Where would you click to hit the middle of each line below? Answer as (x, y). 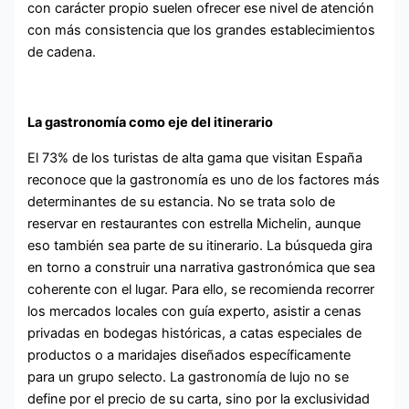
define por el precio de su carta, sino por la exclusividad (199, 399)
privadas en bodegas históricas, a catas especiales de (195, 333)
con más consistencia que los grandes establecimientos (202, 30)
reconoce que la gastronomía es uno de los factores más (204, 179)
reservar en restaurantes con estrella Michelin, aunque (194, 223)
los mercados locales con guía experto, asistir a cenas (195, 311)
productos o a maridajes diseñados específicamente (189, 355)
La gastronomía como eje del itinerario (151, 123)
